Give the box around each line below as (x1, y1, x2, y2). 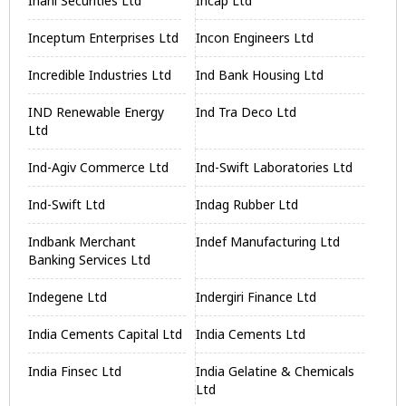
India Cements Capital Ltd (28, 325, 182, 343)
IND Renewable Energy (28, 103, 164, 121)
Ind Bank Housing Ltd (196, 66, 324, 83)
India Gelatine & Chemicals (196, 362, 355, 380)
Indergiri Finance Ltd (196, 288, 317, 305)
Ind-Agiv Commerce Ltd (28, 159, 169, 176)
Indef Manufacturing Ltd (196, 233, 341, 250)
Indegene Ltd (28, 288, 107, 305)
